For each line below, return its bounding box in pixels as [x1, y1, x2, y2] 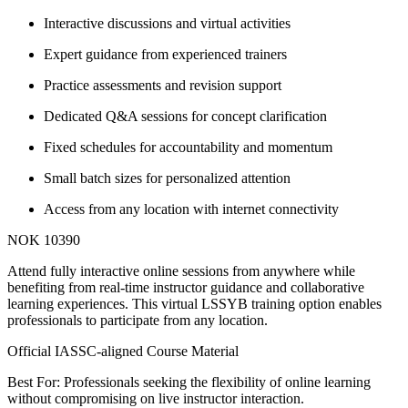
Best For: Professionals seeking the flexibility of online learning [7, 373, 371, 390]
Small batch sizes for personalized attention [44, 169, 291, 186]
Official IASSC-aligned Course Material [7, 342, 239, 359]
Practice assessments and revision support [44, 76, 281, 93]
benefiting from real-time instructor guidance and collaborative [7, 279, 364, 295]
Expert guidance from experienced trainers [44, 46, 287, 62]
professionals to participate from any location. [7, 311, 268, 328]
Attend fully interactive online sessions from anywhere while [7, 262, 355, 279]
